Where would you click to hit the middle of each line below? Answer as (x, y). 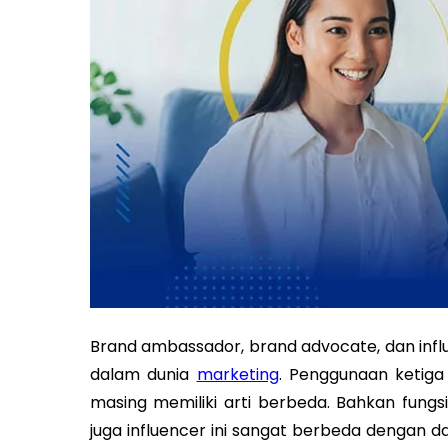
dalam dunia (143, 374)
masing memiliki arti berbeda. (213, 402)
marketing (237, 374)
